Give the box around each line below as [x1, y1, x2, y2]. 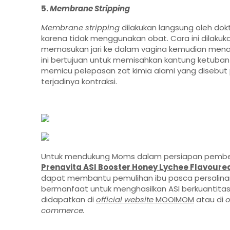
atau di [194, 194, 225, 205]
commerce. [41, 205, 85, 216]
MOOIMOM [156, 194, 194, 205]
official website [96, 194, 156, 205]
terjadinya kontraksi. [41, 76, 117, 87]
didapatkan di [41, 194, 96, 205]
